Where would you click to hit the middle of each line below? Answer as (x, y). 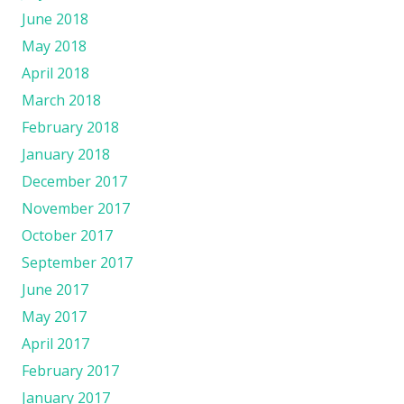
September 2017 (77, 262)
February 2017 (70, 370)
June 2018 (55, 18)
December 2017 (74, 181)
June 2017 (55, 289)
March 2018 (61, 100)
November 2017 (76, 208)
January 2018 (66, 154)
